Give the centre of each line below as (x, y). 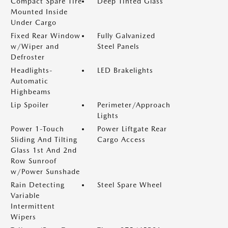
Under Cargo (34, 22)
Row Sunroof (34, 161)
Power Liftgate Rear (132, 129)
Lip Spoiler (30, 105)
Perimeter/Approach (134, 105)
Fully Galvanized (126, 36)
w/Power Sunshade (45, 172)
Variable (25, 195)
